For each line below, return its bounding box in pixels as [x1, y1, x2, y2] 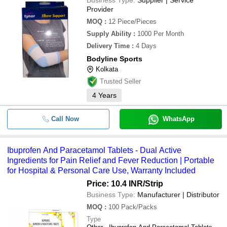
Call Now [51, 115, 79, 123]
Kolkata [96, 65, 118, 73]
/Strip [143, 179, 163, 188]
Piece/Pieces [118, 18, 157, 25]
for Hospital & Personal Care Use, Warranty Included [7, 166, 196, 175]
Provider [87, 5, 113, 13]
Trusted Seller [100, 78, 141, 85]
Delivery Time [87, 42, 130, 50]
